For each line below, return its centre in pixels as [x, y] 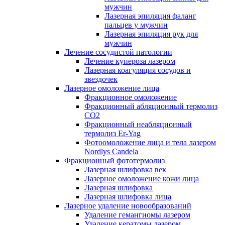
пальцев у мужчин [136, 25]
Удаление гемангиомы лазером [137, 215]
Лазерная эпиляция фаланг [150, 16]
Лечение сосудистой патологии [118, 52]
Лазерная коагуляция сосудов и [138, 70]
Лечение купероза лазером [130, 61]
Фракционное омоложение [131, 97]
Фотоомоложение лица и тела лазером [150, 142]
